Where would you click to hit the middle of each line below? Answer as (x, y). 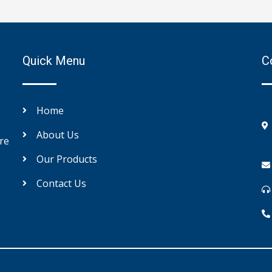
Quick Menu (54, 60)
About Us (57, 134)
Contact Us (61, 183)
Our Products (66, 159)
